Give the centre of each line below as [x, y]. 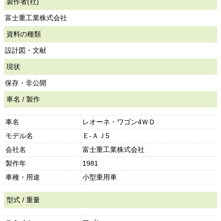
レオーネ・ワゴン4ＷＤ [119, 122]
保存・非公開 [25, 83]
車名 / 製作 [23, 99]
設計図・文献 [25, 50]
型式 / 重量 [23, 200]
